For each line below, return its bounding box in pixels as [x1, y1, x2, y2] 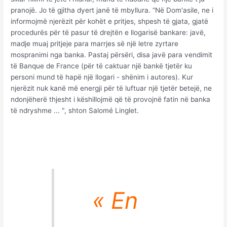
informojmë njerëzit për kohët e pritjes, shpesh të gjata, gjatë [11, 17, 209, 25]
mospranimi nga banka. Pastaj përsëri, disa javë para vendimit [11, 50, 213, 59]
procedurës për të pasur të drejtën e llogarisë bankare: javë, [11, 28, 206, 36]
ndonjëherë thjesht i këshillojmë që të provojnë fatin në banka [11, 95, 211, 103]
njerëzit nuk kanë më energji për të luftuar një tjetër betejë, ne [11, 84, 212, 92]
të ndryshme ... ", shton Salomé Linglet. [11, 106, 141, 115]
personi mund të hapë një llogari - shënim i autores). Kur [11, 72, 194, 81]
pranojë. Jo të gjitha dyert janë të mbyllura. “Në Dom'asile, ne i [11, 6, 214, 14]
